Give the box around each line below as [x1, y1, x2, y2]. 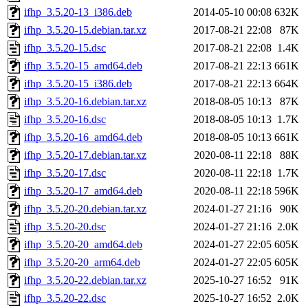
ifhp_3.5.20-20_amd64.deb [24, 239, 142, 251]
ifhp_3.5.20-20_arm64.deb [24, 256, 140, 269]
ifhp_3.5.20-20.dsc [24, 221, 106, 233]
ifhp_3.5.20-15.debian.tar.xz [24, 24, 146, 36]
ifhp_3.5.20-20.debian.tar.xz [24, 203, 146, 215]
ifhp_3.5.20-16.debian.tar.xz [24, 96, 146, 108]
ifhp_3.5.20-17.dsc [24, 167, 106, 179]
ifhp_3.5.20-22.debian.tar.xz [24, 274, 146, 287]
